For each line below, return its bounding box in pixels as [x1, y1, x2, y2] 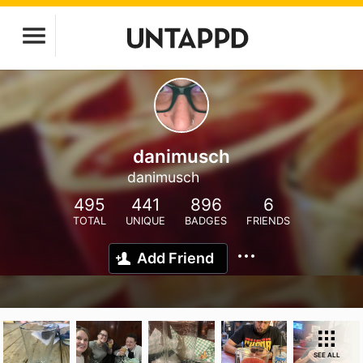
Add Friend [137, 250, 214, 267]
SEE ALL [313, 351, 340, 359]
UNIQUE [126, 215, 165, 227]
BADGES [185, 215, 227, 227]
